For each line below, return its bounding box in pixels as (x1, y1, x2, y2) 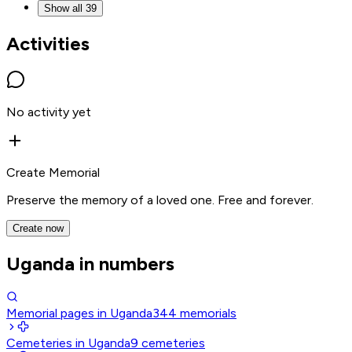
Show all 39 (44, 2, 97, 14)
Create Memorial (6, 165, 100, 181)
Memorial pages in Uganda (6, 306, 152, 321)
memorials (180, 306, 236, 321)
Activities (6, 31, 90, 55)
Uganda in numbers (6, 252, 174, 276)
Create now (13, 222, 64, 235)
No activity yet (6, 104, 91, 120)
